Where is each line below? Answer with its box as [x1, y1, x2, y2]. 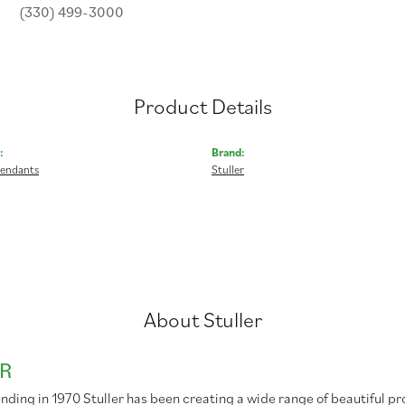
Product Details [133, 90, 272, 120]
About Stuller [143, 304, 262, 334]
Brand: [212, 144, 245, 160]
